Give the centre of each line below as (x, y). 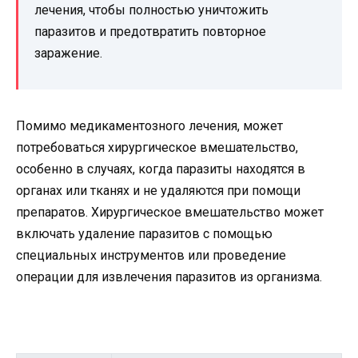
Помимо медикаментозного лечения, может (149, 126)
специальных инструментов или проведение (151, 256)
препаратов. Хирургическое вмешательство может (170, 213)
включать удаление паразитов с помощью (144, 234)
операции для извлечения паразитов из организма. (169, 277)
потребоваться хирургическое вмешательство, (157, 148)
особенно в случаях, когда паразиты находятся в (161, 169)
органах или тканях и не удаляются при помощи (158, 191)
